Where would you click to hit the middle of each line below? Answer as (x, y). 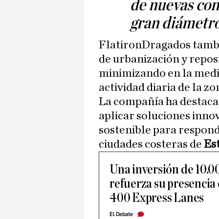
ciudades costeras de (151, 144)
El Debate (121, 215)
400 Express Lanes (157, 198)
